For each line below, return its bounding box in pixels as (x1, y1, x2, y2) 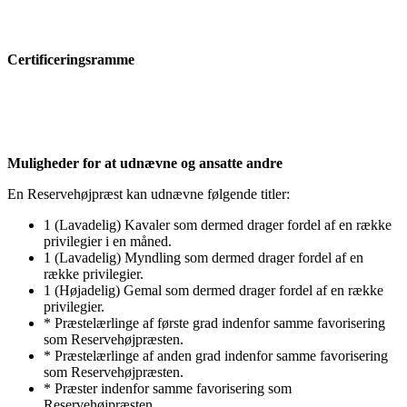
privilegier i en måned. (44, 233, 172, 249)
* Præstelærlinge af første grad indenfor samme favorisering (44, 314, 385, 331)
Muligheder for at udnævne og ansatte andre (7, 154, 283, 171)
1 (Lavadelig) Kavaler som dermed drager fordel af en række (44, 216, 392, 233)
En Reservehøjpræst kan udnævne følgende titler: (7, 185, 290, 202)
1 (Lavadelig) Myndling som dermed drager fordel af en (44, 249, 363, 265)
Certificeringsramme (7, 51, 134, 67)
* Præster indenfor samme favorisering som (44, 380, 292, 396)
